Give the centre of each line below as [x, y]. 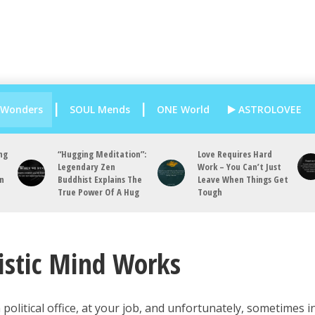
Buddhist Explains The [99, 179]
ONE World [183, 109]
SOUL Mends [99, 109]
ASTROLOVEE [268, 109]
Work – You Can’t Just [239, 167]
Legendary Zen [86, 167]
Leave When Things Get [243, 179]
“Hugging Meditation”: [102, 154]
